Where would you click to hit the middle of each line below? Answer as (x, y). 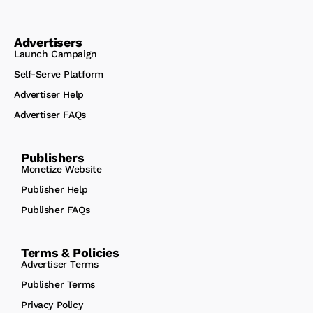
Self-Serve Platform (59, 74)
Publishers (53, 158)
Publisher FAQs (56, 210)
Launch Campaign (56, 54)
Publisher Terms (58, 284)
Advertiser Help (49, 94)
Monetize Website (61, 169)
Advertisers (49, 42)
